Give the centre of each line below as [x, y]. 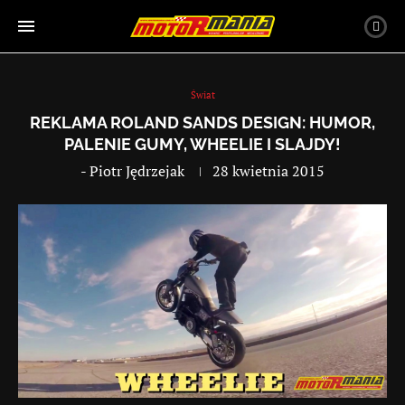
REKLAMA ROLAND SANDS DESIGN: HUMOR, [202, 122]
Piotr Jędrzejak [137, 171]
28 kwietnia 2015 [268, 171]
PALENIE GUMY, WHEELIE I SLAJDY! [202, 144]
